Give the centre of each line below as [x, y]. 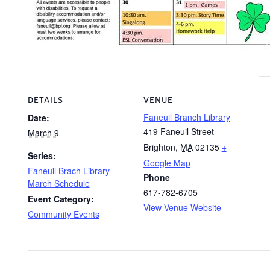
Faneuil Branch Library [187, 117]
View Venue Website [182, 207]
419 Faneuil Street [178, 131]
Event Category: [61, 199]
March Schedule [58, 183]
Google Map [167, 163]
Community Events [63, 214]
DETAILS [45, 100]
